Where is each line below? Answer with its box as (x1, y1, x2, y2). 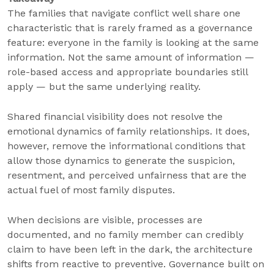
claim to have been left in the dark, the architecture (7, 243, 253, 255)
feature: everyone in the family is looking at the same (7, 37, 259, 48)
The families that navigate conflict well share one (7, 7, 240, 19)
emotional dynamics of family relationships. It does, (7, 125, 250, 137)
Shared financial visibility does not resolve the (7, 111, 223, 122)
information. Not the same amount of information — (7, 51, 254, 63)
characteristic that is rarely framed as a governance (7, 22, 253, 34)
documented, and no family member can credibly (7, 229, 243, 240)
